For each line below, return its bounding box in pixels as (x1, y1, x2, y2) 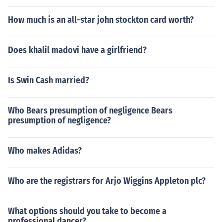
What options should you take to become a (8, 206, 166, 217)
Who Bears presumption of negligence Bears (8, 105, 172, 116)
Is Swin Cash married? (8, 75, 89, 86)
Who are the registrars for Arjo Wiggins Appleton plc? (8, 175, 206, 186)
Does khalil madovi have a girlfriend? (8, 45, 147, 55)
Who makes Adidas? (8, 145, 82, 156)
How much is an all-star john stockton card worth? (8, 14, 194, 25)
